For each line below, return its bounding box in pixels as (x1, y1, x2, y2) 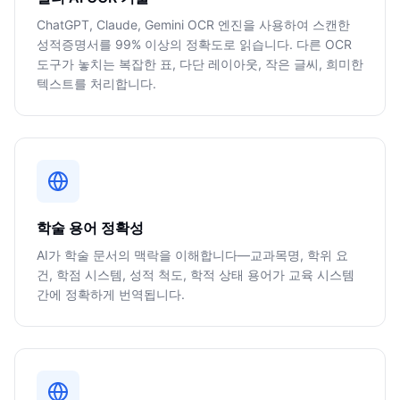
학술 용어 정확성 (37, 219, 144, 237)
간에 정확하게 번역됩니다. (37, 287, 185, 302)
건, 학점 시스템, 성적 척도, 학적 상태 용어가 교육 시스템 (37, 267, 354, 282)
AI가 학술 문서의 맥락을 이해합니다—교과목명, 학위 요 (37, 247, 348, 262)
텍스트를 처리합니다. (37, 76, 156, 91)
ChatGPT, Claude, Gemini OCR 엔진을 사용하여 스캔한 (37, 17, 350, 32)
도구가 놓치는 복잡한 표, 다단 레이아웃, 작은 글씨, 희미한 (37, 56, 363, 71)
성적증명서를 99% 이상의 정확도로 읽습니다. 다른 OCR (37, 37, 352, 52)
